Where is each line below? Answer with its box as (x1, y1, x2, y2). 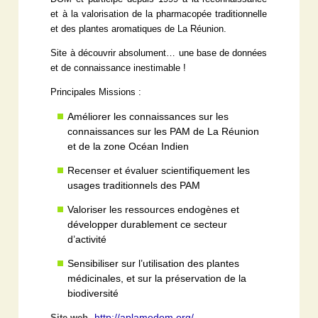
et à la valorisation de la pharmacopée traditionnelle (50, 9, 268, 20)
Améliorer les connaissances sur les (67, 111, 229, 123)
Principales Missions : (50, 87, 142, 98)
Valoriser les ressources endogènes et (67, 204, 240, 216)
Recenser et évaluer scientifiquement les (67, 165, 251, 177)
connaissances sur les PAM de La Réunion (67, 126, 260, 138)
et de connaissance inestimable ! (50, 63, 187, 74)
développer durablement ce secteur (67, 219, 228, 231)
